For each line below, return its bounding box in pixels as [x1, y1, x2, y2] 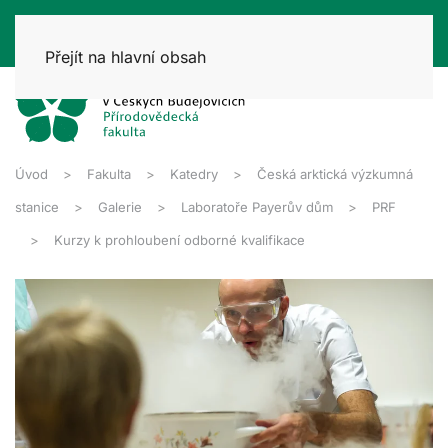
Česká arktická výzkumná [257, 165, 413, 182]
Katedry [170, 165, 218, 182]
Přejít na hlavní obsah [45, 47, 206, 67]
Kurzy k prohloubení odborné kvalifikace [54, 231, 305, 248]
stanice [15, 198, 59, 215]
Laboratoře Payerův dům [181, 198, 333, 215]
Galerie [98, 198, 142, 215]
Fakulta [87, 165, 131, 182]
